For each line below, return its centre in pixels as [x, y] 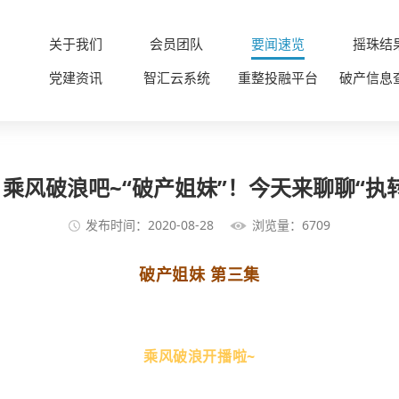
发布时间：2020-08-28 [150, 225]
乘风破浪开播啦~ [199, 357]
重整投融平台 [278, 77]
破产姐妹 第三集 [199, 275]
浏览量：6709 [291, 225]
